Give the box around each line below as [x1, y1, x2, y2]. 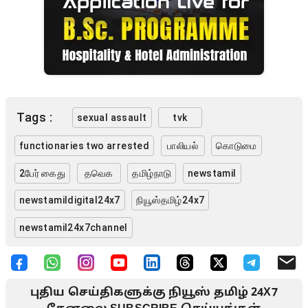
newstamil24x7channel [19, 221, 128, 233]
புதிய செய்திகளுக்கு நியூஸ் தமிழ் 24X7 [30, 286, 278, 300]
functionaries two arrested [86, 140, 150, 152]
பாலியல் [167, 140, 199, 152]
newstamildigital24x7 [19, 195, 120, 206]
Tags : [16, 110, 53, 125]
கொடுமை [216, 140, 257, 152]
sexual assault [76, 111, 147, 123]
